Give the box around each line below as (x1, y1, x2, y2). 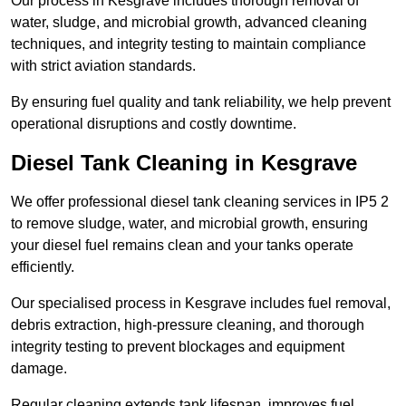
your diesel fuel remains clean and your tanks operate (11, 237, 353, 254)
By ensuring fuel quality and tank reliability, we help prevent (11, 94, 391, 111)
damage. (11, 361, 67, 377)
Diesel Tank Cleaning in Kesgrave (11, 150, 357, 176)
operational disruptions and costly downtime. (11, 116, 296, 132)
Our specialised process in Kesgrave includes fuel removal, (11, 295, 391, 312)
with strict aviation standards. (11, 58, 196, 74)
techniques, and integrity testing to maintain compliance (11, 36, 366, 53)
